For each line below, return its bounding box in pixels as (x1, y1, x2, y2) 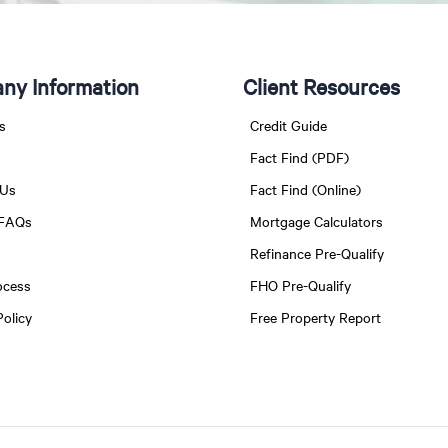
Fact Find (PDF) (250, 147, 350, 167)
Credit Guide (250, 115, 328, 135)
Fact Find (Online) (250, 179, 362, 199)
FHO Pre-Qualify (250, 275, 352, 295)
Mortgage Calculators (250, 211, 384, 231)
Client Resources (243, 71, 401, 101)
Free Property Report (250, 307, 382, 327)
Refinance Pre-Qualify (250, 243, 385, 263)
